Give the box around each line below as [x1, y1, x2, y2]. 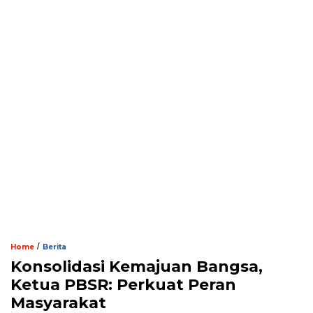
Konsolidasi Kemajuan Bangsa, [10, 256, 263, 276]
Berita [43, 242, 66, 252]
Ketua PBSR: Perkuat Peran [10, 275, 236, 294]
